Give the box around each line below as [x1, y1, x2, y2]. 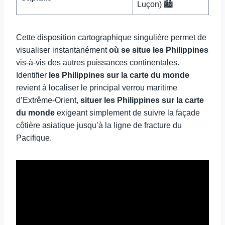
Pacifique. [16, 134, 52, 142]
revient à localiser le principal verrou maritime [16, 83, 177, 92]
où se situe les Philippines [109, 46, 208, 54]
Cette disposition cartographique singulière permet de [16, 33, 206, 42]
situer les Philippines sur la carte [80, 96, 204, 104]
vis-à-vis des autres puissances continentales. [16, 58, 179, 67]
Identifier [16, 71, 49, 79]
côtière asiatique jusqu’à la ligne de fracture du [16, 121, 182, 130]
